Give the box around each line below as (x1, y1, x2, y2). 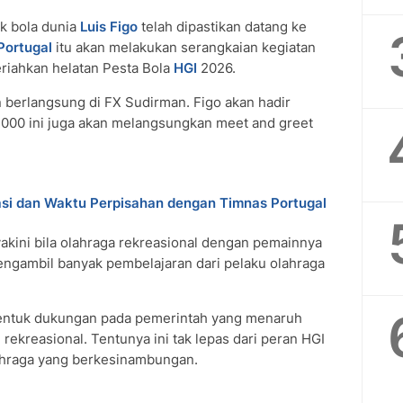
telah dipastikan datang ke (138, 18, 307, 35)
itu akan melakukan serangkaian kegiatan (52, 39, 316, 56)
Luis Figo (80, 18, 138, 35)
